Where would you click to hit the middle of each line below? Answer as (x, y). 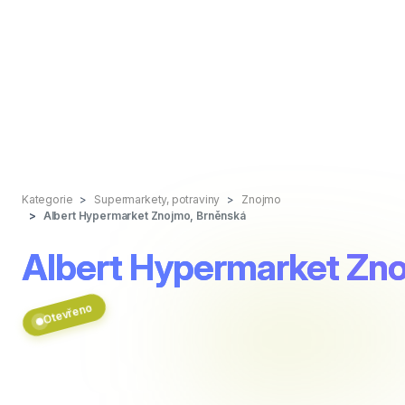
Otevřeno (67, 314)
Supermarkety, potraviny (157, 199)
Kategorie (47, 199)
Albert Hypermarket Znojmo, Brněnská (144, 216)
